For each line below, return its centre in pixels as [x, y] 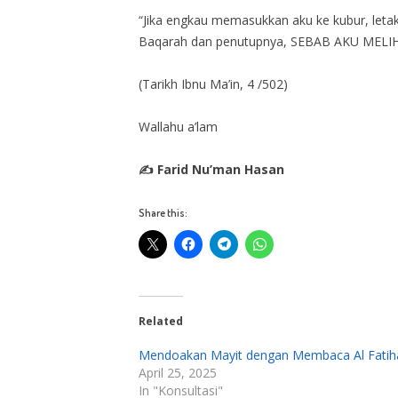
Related [161, 321]
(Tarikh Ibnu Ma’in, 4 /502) [213, 84]
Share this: [163, 212]
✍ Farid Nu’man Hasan [211, 169]
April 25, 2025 [178, 372]
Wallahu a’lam [178, 126]
